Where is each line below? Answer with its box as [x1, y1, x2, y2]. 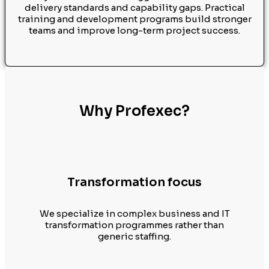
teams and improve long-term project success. [29, 24, 240, 36]
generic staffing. [98, 231, 171, 242]
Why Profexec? [79, 101, 190, 120]
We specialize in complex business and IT [39, 208, 230, 219]
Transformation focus [67, 175, 202, 190]
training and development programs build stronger [17, 13, 252, 25]
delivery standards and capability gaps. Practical [24, 1, 245, 13]
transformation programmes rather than [45, 219, 224, 231]
